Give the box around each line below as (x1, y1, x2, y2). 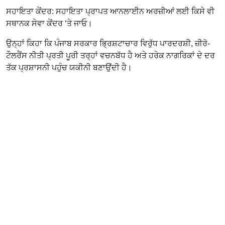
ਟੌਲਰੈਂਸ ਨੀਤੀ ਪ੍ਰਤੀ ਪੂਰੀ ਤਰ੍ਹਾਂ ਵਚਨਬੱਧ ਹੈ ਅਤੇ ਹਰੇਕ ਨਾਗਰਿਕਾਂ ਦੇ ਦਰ (6, 51, 215, 60)
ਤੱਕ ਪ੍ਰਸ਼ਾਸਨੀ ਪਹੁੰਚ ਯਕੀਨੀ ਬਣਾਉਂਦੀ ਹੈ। (6, 63, 132, 72)
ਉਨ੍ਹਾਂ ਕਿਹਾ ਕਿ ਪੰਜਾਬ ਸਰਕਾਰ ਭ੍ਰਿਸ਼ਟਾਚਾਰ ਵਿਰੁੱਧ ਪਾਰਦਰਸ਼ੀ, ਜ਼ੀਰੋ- (6, 39, 210, 48)
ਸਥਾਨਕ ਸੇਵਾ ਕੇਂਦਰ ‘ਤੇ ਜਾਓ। (6, 19, 92, 28)
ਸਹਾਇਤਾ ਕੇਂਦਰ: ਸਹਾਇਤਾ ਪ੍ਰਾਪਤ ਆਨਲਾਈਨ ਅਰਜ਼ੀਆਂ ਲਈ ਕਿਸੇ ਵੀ (6, 7, 214, 16)
